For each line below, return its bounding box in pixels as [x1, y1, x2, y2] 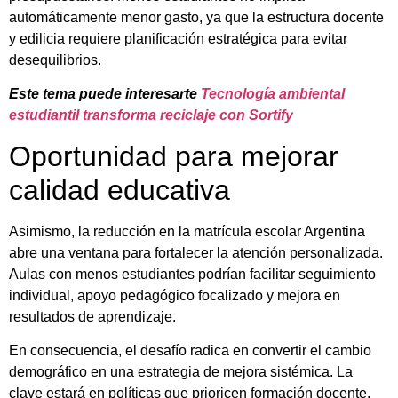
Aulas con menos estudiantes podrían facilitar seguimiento [9, 266, 376, 282]
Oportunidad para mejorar [9, 139, 338, 172]
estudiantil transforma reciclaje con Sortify [9, 107, 293, 123]
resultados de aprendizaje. [9, 308, 176, 324]
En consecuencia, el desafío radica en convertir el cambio [9, 343, 371, 359]
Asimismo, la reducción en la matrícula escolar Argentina [9, 223, 365, 239]
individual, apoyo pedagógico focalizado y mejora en [9, 287, 340, 303]
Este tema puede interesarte [9, 86, 201, 102]
